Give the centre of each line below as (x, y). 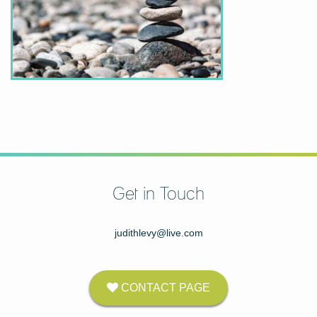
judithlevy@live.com (158, 233)
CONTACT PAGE (164, 288)
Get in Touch (158, 195)
